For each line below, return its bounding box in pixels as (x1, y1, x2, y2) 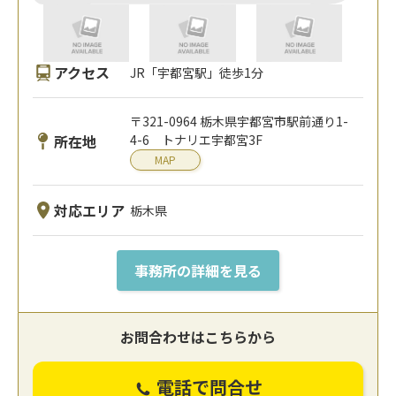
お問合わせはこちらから (120, 326, 276, 348)
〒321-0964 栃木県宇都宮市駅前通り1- (130, 112, 349, 131)
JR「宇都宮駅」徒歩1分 (130, 63, 264, 81)
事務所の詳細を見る (134, 260, 262, 282)
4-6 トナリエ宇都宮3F (130, 131, 263, 149)
